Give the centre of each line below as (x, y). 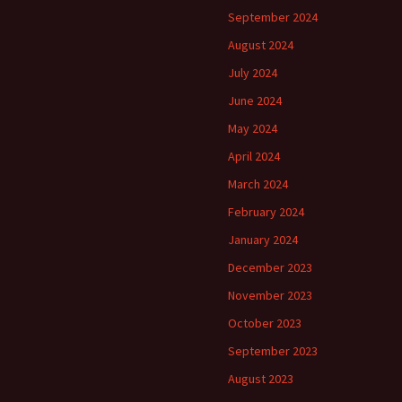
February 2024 (266, 212)
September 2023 (273, 351)
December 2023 (270, 267)
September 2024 (273, 17)
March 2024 (258, 184)
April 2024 (254, 156)
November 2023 (270, 295)
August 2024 (261, 45)
